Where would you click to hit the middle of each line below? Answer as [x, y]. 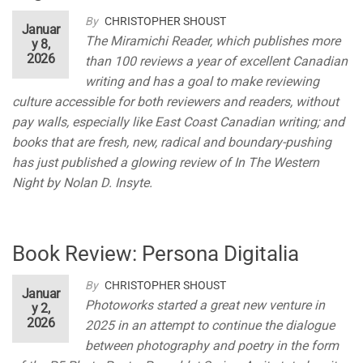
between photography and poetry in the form [212, 346]
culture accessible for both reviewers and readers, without [175, 102]
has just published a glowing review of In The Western [166, 163]
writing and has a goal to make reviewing [202, 82]
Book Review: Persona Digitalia [156, 254]
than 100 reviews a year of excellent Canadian [216, 62]
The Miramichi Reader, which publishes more [213, 41]
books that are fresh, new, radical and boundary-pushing [172, 143]
